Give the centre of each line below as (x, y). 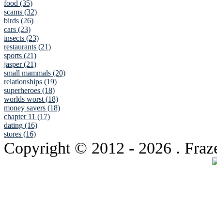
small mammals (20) (35, 73)
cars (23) (17, 30)
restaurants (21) (27, 47)
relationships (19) (30, 82)
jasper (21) (20, 64)
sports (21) (20, 56)
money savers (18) (32, 108)
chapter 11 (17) (27, 117)
